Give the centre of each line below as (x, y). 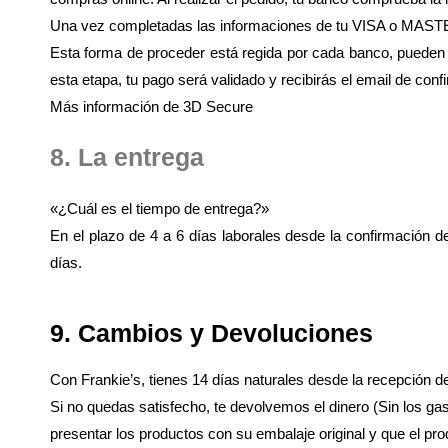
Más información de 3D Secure (151, 107)
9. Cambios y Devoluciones (211, 333)
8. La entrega (127, 157)
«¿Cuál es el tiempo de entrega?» (159, 209)
